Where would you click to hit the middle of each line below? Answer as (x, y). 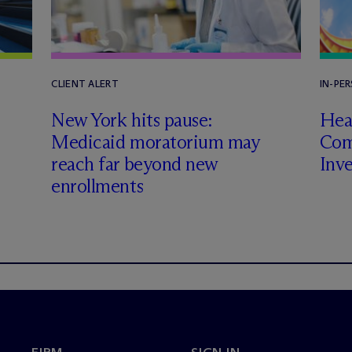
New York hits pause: (132, 120)
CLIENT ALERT (85, 84)
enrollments (97, 186)
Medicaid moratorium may (155, 142)
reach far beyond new (134, 164)
